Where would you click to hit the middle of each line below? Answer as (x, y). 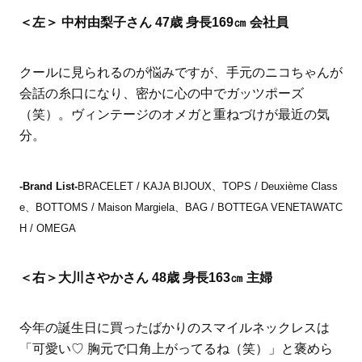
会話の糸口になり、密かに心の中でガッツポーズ (161, 94)
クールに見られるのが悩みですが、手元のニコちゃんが (181, 73)
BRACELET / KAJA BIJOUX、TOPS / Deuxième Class (207, 186)
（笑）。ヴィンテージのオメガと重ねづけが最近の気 (174, 115)
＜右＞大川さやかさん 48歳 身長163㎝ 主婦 (145, 277)
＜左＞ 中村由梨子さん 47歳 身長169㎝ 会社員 (154, 23)
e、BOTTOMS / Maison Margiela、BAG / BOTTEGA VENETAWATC (181, 207)
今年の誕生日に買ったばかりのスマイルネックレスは (174, 327)
